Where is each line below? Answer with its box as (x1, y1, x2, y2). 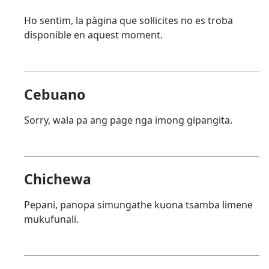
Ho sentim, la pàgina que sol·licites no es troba (24, 14, 233, 28)
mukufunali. (24, 212, 79, 226)
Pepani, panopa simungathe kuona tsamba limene (24, 198, 253, 211)
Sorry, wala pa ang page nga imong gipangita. (24, 113, 232, 127)
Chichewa (24, 169, 91, 189)
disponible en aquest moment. (24, 28, 163, 42)
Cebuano (24, 84, 85, 104)
